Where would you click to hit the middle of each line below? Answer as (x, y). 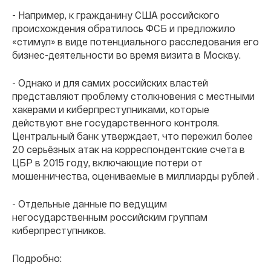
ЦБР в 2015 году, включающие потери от (107, 163)
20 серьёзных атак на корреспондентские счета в (129, 149)
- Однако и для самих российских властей (110, 83)
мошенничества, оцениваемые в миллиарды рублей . (135, 176)
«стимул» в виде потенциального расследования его (135, 42)
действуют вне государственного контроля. (116, 123)
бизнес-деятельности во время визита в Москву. (126, 55)
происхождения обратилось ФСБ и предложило (124, 28)
